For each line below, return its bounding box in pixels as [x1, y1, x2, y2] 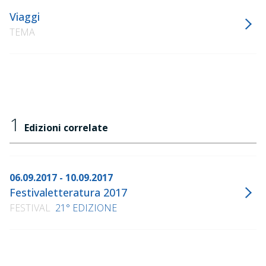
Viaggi [9, 9, 40, 24]
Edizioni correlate [24, 121, 108, 134]
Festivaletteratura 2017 [9, 185, 127, 199]
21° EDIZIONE [55, 201, 117, 214]
